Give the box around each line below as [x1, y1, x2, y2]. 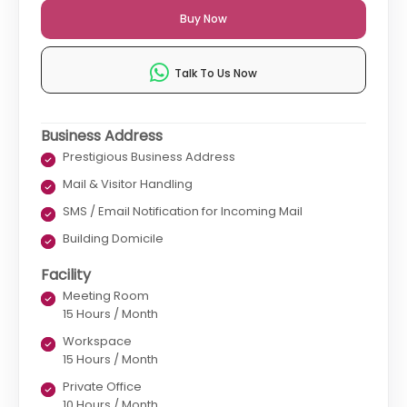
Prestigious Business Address [63, 148, 235, 166]
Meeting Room [63, 287, 149, 305]
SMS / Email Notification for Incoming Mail [63, 203, 303, 221]
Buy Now [180, 11, 227, 27]
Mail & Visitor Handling [63, 175, 193, 194]
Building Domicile [63, 230, 164, 248]
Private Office [63, 378, 142, 396]
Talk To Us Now [169, 65, 257, 82]
